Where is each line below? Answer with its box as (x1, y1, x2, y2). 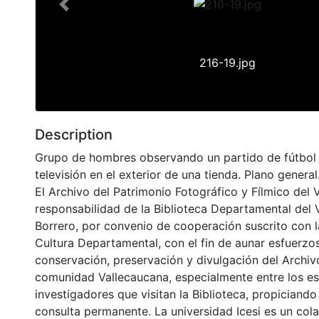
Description (35, 125, 113, 143)
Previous (63, 4, 110, 19)
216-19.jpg (199, 55, 256, 70)
